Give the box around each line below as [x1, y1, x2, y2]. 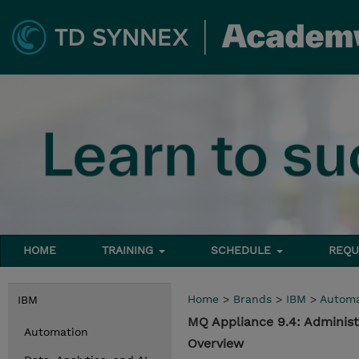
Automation [24, 325, 88, 338]
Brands [233, 292, 272, 305]
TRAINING [102, 244, 158, 256]
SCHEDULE [211, 244, 276, 256]
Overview [188, 336, 244, 351]
